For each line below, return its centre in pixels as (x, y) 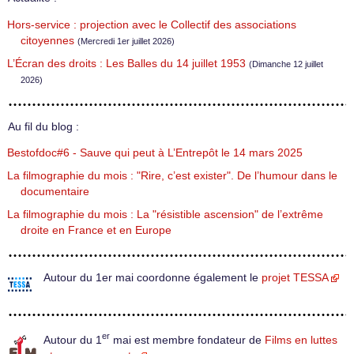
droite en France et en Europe (96, 231)
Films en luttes (301, 340)
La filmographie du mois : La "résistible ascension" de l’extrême (165, 215)
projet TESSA (295, 278)
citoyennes (47, 40)
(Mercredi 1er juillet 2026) (126, 41)
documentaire (55, 192)
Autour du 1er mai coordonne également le (153, 278)
